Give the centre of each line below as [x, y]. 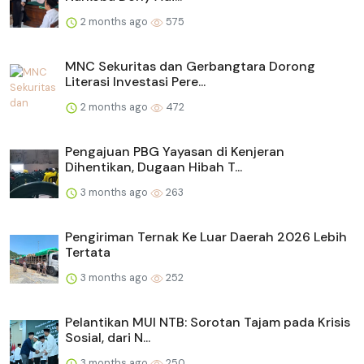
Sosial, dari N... [108, 338]
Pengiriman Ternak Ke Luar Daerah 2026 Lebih [206, 237]
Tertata [88, 253]
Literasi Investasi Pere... [135, 82]
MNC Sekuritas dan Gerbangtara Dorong [190, 67]
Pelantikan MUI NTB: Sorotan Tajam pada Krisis [208, 323]
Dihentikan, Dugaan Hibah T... [154, 167]
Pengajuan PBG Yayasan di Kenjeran [175, 152]
